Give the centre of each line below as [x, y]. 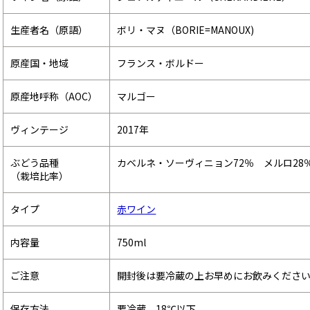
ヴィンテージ [40, 129]
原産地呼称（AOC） [54, 96]
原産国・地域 [40, 63]
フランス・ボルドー [161, 63]
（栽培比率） [40, 175]
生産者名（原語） [49, 29]
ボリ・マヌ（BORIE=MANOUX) [186, 29]
